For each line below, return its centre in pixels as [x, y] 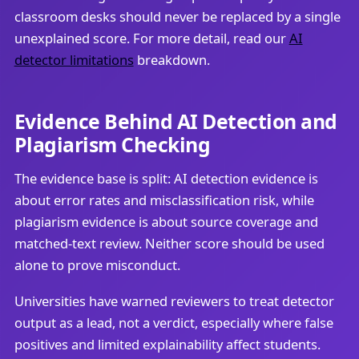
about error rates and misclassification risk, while [164, 200]
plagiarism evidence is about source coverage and [166, 222]
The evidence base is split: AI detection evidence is [166, 178]
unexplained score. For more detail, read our [151, 38]
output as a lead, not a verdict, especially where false [173, 323]
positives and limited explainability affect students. [167, 345]
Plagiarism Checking [112, 145]
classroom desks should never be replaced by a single [177, 16]
